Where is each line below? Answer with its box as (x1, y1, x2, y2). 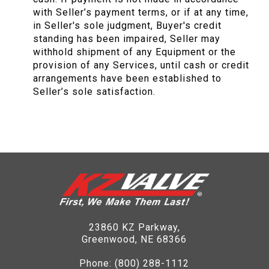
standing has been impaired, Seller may (33, 33, 220, 45)
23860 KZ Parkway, (88, 222, 180, 234)
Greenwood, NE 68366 (82, 234, 187, 246)
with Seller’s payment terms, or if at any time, (33, 7, 249, 19)
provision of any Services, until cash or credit (33, 59, 249, 71)
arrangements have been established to (33, 73, 222, 85)
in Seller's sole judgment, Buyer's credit (33, 20, 222, 32)
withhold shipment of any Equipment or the (33, 46, 236, 58)
